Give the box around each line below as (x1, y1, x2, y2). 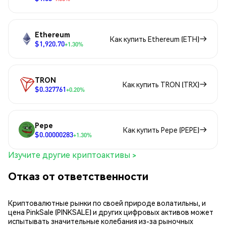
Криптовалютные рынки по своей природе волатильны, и (8, 198, 206, 207)
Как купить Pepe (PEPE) (123, 125, 199, 135)
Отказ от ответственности (8, 168, 148, 183)
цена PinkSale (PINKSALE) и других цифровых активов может (8, 207, 213, 216)
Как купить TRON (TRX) (123, 80, 199, 89)
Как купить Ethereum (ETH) (110, 34, 199, 44)
